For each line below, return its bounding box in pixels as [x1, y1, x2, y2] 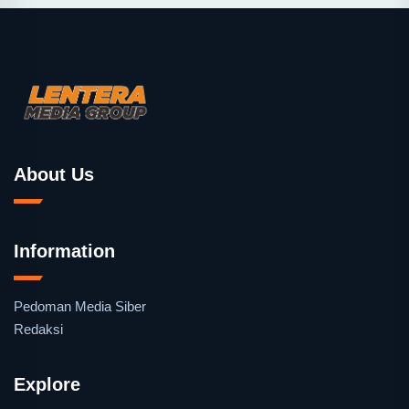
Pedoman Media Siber [14, 299, 146, 314]
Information [14, 241, 115, 261]
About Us [14, 164, 94, 184]
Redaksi [14, 321, 63, 337]
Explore [14, 374, 80, 394]
